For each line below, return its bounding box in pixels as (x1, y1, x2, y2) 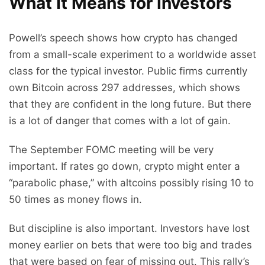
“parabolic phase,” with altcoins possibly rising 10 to (9, 176, 254, 189)
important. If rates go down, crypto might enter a (9, 160, 240, 172)
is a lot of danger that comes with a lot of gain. (9, 114, 231, 127)
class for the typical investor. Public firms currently (9, 64, 247, 77)
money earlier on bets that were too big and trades (9, 238, 252, 251)
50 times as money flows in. (9, 193, 142, 205)
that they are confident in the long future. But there (9, 98, 251, 110)
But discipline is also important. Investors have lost (9, 222, 250, 234)
